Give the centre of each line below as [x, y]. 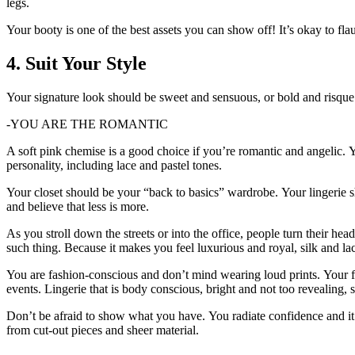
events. [24, 289]
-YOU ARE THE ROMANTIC [87, 124]
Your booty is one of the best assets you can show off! [141, 30]
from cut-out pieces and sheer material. [103, 330]
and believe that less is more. [78, 207]
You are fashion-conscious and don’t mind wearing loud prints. [163, 275]
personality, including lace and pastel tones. [114, 166]
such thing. [34, 248]
